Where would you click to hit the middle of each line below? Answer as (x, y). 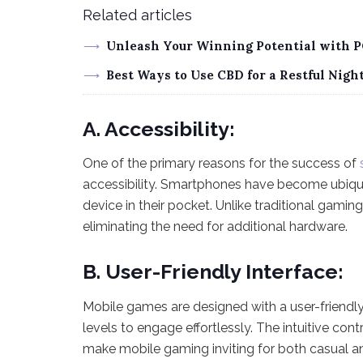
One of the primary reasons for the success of (221, 164)
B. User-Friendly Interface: (213, 272)
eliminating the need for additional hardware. (215, 227)
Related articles (137, 15)
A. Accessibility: (159, 128)
